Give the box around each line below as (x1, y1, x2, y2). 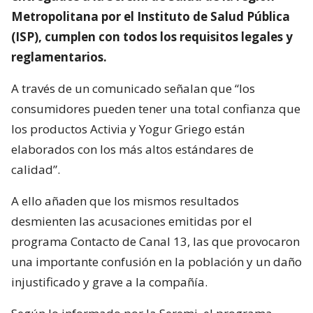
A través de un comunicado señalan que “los (11, 80, 255, 96)
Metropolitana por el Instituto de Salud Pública (11, 8, 290, 24)
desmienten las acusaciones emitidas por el (11, 212, 252, 229)
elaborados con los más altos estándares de (11, 140, 254, 157)
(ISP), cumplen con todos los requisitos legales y (11, 28, 293, 45)
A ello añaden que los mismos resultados (11, 192, 239, 209)
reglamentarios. (11, 48, 107, 65)
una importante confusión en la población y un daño (11, 253, 302, 270)
